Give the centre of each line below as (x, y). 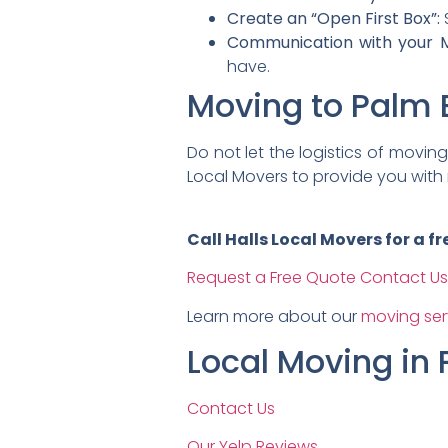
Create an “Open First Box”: (333, 19)
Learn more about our (274, 316)
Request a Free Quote (271, 278)
